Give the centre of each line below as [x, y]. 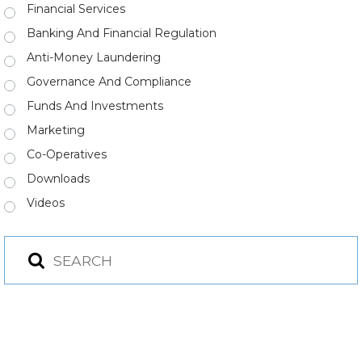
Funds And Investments [95, 106]
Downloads [58, 179]
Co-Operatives [67, 154]
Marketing [56, 130]
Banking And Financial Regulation [122, 33]
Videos [46, 203]
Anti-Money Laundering [94, 57]
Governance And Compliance [109, 82]
